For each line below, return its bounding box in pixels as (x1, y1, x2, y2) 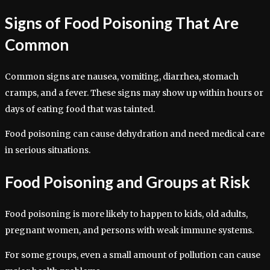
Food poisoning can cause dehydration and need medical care (5, 128, 265, 139)
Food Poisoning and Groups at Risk (5, 172, 250, 192)
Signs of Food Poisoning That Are (5, 13, 239, 33)
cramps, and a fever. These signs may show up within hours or (5, 87, 263, 98)
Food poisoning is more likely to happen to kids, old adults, (5, 208, 248, 219)
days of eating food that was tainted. (5, 103, 155, 115)
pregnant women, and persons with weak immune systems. (5, 224, 254, 236)
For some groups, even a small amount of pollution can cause (5, 249, 260, 260)
